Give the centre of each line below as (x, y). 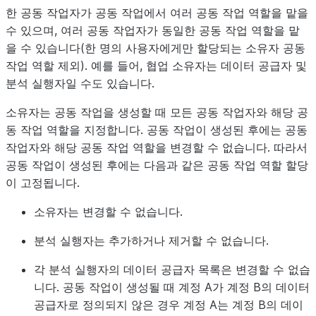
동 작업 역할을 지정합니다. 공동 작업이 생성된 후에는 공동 (157, 130)
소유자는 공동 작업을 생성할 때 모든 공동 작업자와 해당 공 (157, 112)
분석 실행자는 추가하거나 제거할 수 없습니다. (151, 241)
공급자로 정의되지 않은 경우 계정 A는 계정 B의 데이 (169, 305)
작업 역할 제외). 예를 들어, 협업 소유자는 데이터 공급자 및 (156, 66)
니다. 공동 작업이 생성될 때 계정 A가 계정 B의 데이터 (172, 287)
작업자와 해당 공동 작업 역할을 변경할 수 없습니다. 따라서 (157, 147)
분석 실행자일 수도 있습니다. (80, 83)
